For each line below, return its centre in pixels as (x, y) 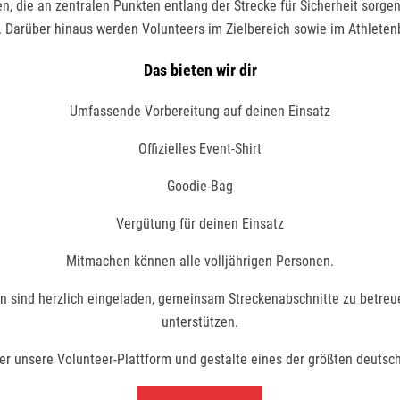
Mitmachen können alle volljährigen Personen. (200, 261)
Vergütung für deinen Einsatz (200, 223)
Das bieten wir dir (200, 70)
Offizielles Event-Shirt (200, 148)
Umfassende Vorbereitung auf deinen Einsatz (200, 111)
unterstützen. (200, 321)
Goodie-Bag (200, 186)
